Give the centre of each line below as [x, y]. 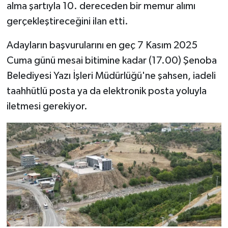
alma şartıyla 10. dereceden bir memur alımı [101, 6]
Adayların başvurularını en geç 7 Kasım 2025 [102, 46]
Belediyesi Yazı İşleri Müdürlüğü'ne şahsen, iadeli [111, 76]
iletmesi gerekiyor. [47, 107]
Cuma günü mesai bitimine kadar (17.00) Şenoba [111, 61]
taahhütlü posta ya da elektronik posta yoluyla [106, 91]
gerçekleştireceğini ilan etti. [67, 22]
